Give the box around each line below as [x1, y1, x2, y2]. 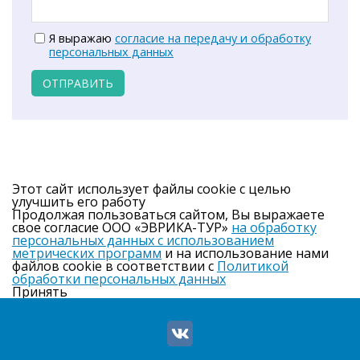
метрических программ [12, 244, 162, 263]
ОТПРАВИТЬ [43, 76, 113, 92]
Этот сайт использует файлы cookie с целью [12, 180, 291, 198]
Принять [12, 283, 67, 301]
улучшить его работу [12, 193, 145, 211]
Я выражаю [49, 31, 115, 47]
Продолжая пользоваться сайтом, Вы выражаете [12, 206, 325, 224]
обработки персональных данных [12, 270, 226, 288]
